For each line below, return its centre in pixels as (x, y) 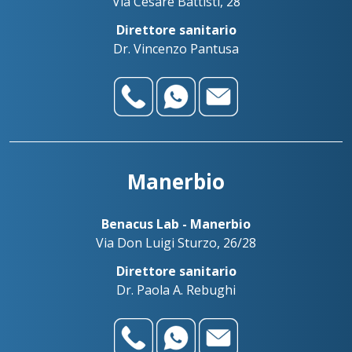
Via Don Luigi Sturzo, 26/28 (176, 243)
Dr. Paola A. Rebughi (176, 290)
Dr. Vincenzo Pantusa (176, 49)
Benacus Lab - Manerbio (176, 224)
